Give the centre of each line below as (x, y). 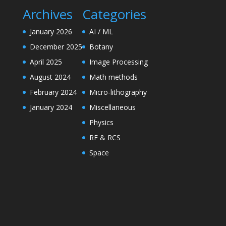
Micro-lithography (118, 92)
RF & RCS (105, 138)
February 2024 (53, 92)
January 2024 (51, 107)
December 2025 (56, 47)
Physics (101, 123)
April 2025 (46, 62)
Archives (47, 14)
